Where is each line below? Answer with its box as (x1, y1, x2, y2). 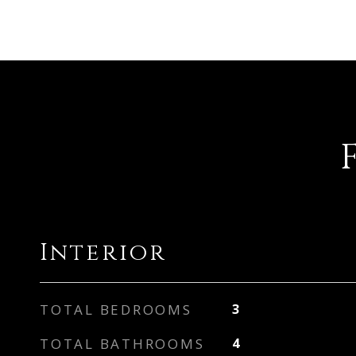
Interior (40, 238, 167, 269)
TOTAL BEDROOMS (40, 300, 192, 319)
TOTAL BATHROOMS (40, 335, 205, 353)
